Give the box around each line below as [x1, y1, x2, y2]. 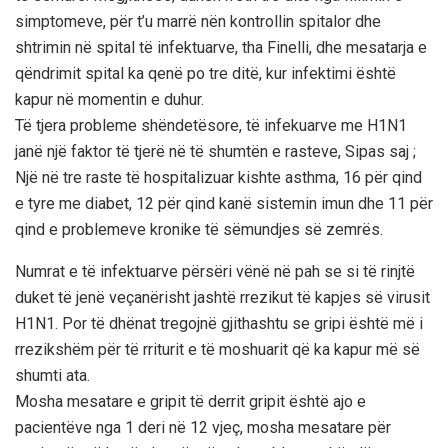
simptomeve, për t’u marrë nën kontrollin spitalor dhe [15, 11, 381, 31]
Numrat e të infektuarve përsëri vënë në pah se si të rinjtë [15, 261, 415, 281]
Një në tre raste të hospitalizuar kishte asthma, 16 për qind [15, 167, 422, 187]
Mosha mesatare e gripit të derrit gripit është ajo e [15, 391, 366, 411]
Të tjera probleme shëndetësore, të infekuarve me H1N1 [15, 115, 407, 135]
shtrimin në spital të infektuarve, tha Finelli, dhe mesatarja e [15, 37, 427, 57]
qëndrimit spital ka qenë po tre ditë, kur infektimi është [15, 63, 396, 83]
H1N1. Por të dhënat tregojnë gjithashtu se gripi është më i [15, 313, 423, 333]
